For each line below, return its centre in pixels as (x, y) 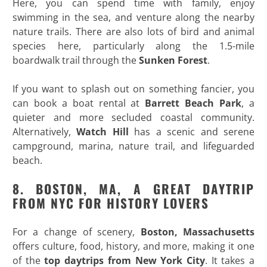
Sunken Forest (173, 60)
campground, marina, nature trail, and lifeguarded (133, 146)
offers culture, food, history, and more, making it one (133, 246)
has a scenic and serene (192, 132)
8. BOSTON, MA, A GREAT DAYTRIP (133, 189)
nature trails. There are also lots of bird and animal (133, 32)
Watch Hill (103, 132)
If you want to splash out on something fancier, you (133, 89)
